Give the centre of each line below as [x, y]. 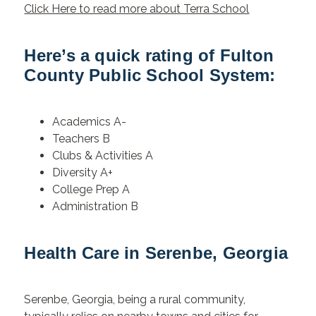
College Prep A [91, 189]
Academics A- [90, 121]
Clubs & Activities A [103, 155]
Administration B [96, 206]
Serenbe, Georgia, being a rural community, [135, 299]
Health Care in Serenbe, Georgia [156, 253]
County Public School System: [150, 75]
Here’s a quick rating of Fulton [149, 55]
